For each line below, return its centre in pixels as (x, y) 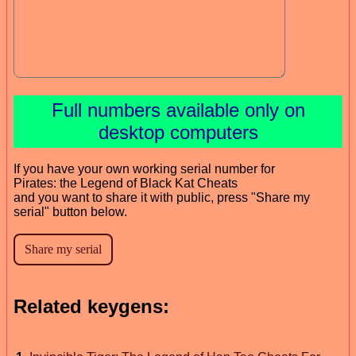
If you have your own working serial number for (144, 168)
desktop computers (178, 132)
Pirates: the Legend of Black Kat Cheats (126, 183)
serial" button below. (70, 211)
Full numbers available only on (178, 110)
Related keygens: (91, 306)
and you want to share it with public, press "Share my (162, 197)
